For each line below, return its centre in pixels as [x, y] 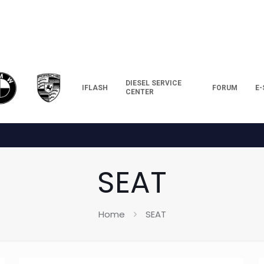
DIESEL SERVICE [153, 83]
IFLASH [95, 88]
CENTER [139, 92]
